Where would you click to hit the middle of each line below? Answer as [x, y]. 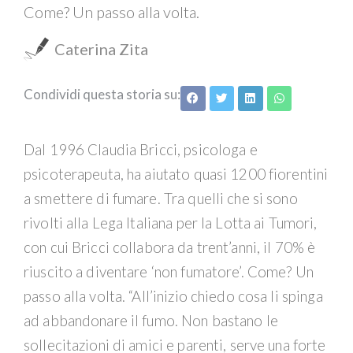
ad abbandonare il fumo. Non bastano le [151, 320]
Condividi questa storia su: [102, 95]
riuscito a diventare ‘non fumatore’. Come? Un [169, 271]
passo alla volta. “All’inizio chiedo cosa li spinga [173, 296]
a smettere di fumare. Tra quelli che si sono [161, 198]
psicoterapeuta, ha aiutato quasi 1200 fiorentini [176, 174]
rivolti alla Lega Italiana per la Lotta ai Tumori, [171, 223]
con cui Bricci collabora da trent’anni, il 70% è [170, 247]
